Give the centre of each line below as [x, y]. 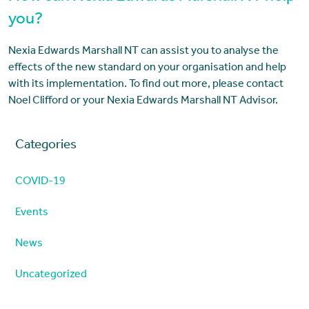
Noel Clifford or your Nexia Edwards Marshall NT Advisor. [143, 102]
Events [31, 213]
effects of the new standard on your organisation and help [147, 69]
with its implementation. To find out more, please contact [146, 85]
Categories [46, 146]
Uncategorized [51, 275]
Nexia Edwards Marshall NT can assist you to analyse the [143, 52]
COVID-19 [40, 182]
